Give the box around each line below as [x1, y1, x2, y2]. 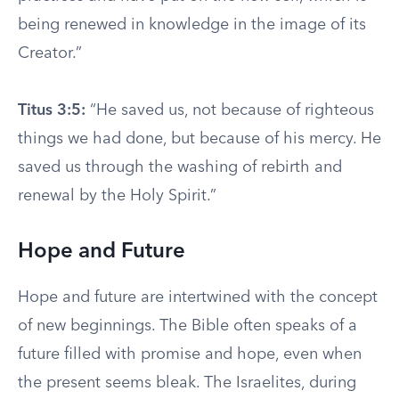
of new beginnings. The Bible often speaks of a [18, 318, 357, 334]
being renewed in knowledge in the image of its [18, 17, 366, 33]
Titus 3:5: [18, 102, 85, 118]
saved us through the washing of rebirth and [18, 159, 342, 175]
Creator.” [18, 45, 82, 61]
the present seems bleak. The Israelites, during [18, 375, 356, 391]
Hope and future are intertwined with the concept [18, 289, 378, 305]
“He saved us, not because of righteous [85, 102, 374, 118]
